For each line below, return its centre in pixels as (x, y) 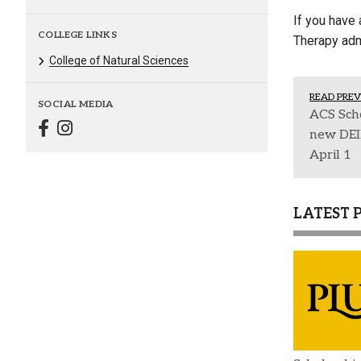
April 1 (330, 155)
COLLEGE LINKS (78, 35)
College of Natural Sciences (119, 61)
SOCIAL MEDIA (76, 104)
